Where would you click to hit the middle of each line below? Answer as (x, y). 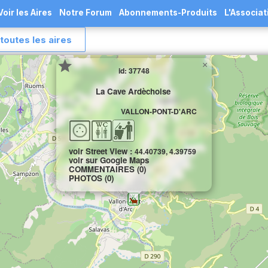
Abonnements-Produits (168, 13)
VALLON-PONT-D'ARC (159, 111)
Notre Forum (86, 13)
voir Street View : (102, 151)
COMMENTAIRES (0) (107, 169)
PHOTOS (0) (91, 178)
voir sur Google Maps (109, 160)
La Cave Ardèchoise (133, 91)
